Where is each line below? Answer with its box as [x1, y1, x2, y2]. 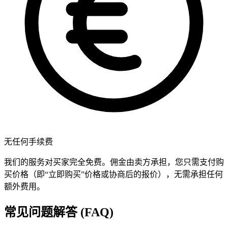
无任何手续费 [4, 137, 53, 147]
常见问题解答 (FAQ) [4, 206, 113, 219]
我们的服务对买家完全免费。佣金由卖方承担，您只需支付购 [4, 158, 224, 167]
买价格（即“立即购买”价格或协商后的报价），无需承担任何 [4, 170, 223, 179]
